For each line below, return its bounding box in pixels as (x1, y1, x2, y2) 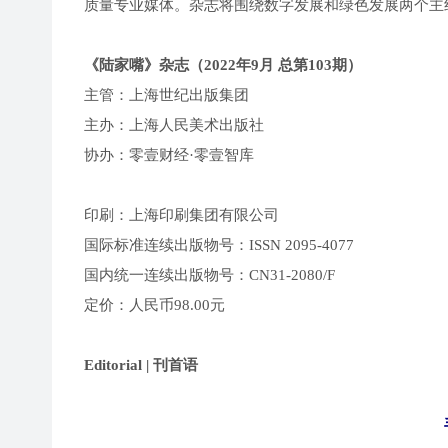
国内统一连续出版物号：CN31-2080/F (84, 266, 335, 283)
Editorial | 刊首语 (84, 356, 198, 373)
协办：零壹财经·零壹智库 (84, 146, 254, 163)
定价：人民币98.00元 (84, 296, 225, 313)
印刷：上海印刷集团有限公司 (84, 206, 279, 223)
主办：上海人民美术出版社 (84, 116, 264, 133)
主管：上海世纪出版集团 (84, 86, 249, 103)
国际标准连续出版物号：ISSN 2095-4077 (84, 236, 354, 253)
